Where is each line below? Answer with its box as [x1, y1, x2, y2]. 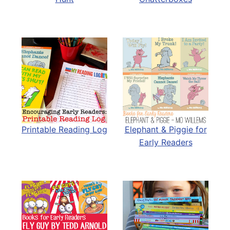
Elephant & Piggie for [124, 124, 207, 135]
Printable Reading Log [22, 124, 107, 135]
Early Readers [139, 137, 193, 147]
